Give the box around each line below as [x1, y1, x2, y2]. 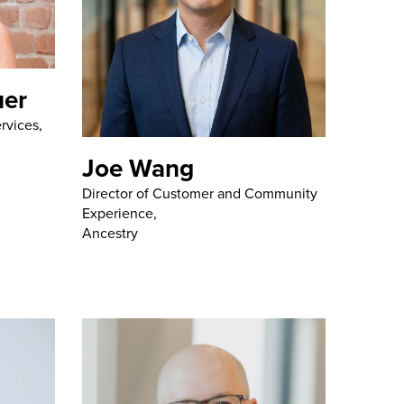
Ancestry [82, 223, 138, 244]
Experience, [82, 203, 157, 225]
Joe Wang [82, 150, 194, 187]
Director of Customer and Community [82, 183, 317, 205]
